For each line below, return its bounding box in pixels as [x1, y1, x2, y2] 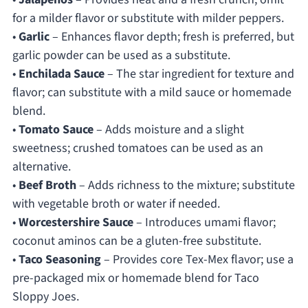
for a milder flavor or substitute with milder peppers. [12, 10, 284, 27]
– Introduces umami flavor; [133, 214, 276, 232]
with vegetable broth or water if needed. [12, 195, 220, 213]
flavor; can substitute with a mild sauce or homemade [12, 84, 291, 102]
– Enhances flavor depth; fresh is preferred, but [49, 28, 294, 46]
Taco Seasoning [18, 251, 101, 269]
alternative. [12, 158, 71, 176]
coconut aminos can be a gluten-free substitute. [12, 232, 261, 250]
